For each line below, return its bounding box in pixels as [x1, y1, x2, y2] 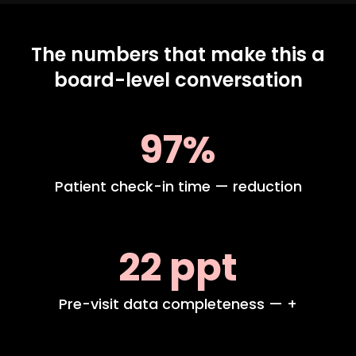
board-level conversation [53, 67, 303, 94]
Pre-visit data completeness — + [59, 294, 297, 315]
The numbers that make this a [31, 41, 325, 68]
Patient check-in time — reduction [54, 176, 302, 197]
